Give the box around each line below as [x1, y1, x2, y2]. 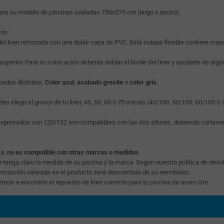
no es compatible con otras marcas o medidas [7, 148, 138, 156]
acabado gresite [77, 78, 123, 86]
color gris [129, 78, 156, 86]
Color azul [45, 78, 74, 86]
